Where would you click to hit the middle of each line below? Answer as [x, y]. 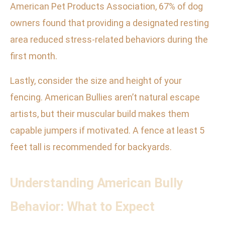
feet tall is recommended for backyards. [91, 147]
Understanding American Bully [97, 183]
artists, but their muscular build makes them [100, 114]
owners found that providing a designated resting [109, 23]
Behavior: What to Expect [82, 207]
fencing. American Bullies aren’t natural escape [105, 97]
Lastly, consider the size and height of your [96, 81]
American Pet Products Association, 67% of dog [106, 7]
